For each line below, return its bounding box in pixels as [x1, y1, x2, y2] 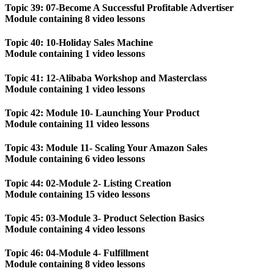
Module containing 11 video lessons [5, 119, 149, 129]
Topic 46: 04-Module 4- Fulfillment [5, 248, 149, 259]
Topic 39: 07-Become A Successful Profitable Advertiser [5, 2, 234, 13]
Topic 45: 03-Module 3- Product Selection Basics [5, 212, 204, 223]
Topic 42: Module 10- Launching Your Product [5, 108, 199, 118]
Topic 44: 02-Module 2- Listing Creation [5, 177, 171, 188]
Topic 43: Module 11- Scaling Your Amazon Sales [5, 143, 207, 154]
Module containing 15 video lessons [5, 188, 150, 199]
